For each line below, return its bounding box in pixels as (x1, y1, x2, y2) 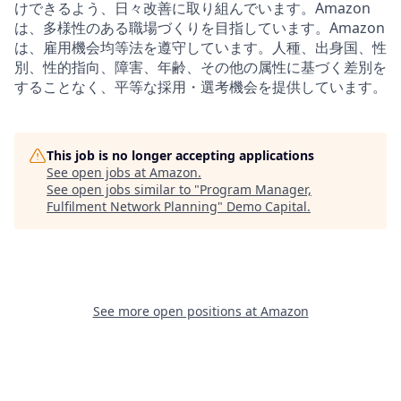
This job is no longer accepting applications (47, 146, 314, 164)
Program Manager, (200, 180, 311, 198)
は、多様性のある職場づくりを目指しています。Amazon (14, 17, 385, 38)
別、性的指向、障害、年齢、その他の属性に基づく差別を (14, 56, 387, 77)
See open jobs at (47, 163, 149, 181)
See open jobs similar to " (47, 180, 200, 198)
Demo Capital (226, 197, 307, 215)
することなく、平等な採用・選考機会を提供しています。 (14, 76, 387, 97)
